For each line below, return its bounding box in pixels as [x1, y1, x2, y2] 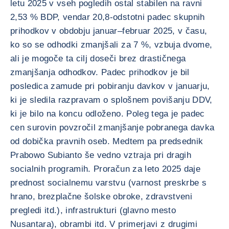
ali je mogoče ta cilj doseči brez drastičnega [10, 54, 186, 63]
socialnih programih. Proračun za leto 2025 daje [10, 164, 200, 174]
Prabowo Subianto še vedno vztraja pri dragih [10, 150, 191, 160]
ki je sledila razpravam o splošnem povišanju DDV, [10, 95, 213, 105]
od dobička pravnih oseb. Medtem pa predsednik [10, 136, 203, 146]
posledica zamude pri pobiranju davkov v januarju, [10, 81, 210, 91]
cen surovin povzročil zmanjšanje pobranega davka [10, 123, 215, 132]
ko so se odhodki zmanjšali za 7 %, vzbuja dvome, [10, 40, 213, 50]
